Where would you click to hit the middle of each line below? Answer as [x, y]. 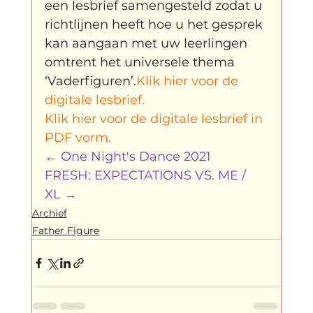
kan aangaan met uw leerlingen [147, 44]
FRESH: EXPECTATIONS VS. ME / [147, 176]
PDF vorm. [79, 138]
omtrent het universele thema [141, 63]
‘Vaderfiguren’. [90, 81]
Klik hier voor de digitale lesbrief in [155, 119]
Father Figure [65, 231]
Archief [49, 213]
